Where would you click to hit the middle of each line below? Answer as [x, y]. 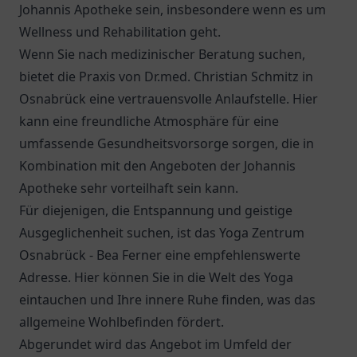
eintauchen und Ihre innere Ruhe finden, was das [167, 300]
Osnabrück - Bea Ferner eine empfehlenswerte [160, 255]
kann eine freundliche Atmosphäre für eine [149, 121]
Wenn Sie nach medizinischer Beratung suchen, [162, 54]
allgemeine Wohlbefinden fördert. [122, 322]
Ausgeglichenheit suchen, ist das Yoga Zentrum [162, 233]
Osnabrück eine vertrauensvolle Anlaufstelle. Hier [169, 99]
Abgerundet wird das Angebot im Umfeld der [155, 344]
